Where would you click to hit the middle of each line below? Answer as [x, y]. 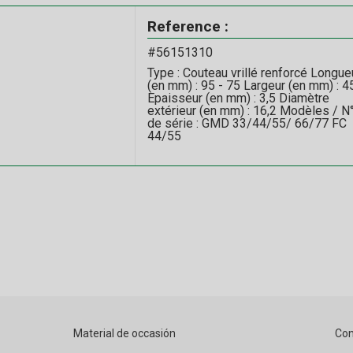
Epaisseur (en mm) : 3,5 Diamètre [238, 98]
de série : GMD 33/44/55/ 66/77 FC [247, 124]
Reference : [188, 27]
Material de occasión [125, 333]
